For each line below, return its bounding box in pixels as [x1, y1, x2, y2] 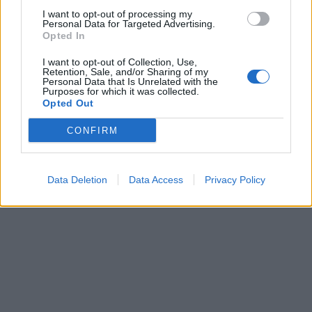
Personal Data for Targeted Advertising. [42, 18, 215, 29]
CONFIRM [66, 125, 118, 136]
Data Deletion [47, 174, 107, 185]
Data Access [128, 174, 183, 185]
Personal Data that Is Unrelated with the [42, 76, 218, 87]
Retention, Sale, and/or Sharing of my [42, 66, 208, 77]
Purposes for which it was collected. [42, 86, 199, 97]
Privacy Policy [204, 174, 265, 185]
